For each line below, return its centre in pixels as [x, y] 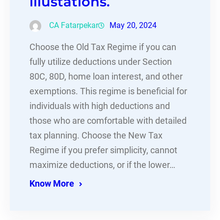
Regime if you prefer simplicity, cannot [103, 150]
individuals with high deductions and [100, 106]
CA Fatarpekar [74, 25]
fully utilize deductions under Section [101, 62]
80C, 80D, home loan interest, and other [106, 76]
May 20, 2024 [133, 25]
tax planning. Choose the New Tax [96, 135]
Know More [52, 183]
